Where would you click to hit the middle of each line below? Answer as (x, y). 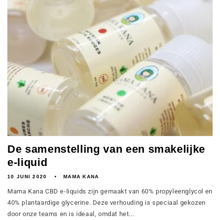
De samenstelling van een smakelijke (107, 149)
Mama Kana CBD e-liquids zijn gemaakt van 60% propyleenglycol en (110, 191)
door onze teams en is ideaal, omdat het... (71, 214)
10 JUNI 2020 (27, 177)
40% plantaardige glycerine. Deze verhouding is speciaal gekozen (107, 203)
